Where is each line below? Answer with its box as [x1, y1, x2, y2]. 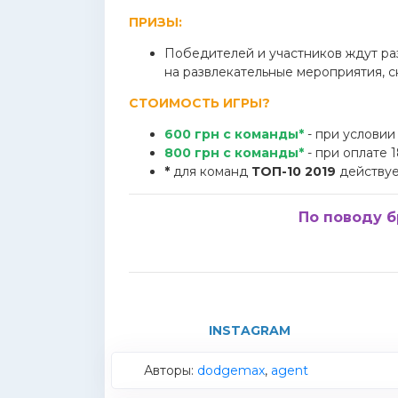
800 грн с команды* [164, 145, 304, 161]
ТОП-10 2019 [251, 163, 336, 179]
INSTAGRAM [208, 322, 291, 338]
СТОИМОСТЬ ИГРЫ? [129, 95, 270, 111]
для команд [170, 163, 251, 179]
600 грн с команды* [164, 126, 304, 142]
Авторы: [144, 362, 197, 378]
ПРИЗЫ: [129, 14, 182, 30]
